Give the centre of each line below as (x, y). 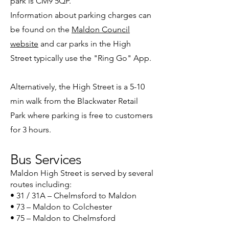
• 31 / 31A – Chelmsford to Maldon (73, 196)
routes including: (41, 184)
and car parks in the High (85, 44)
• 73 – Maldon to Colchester (61, 207)
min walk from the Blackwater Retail (74, 101)
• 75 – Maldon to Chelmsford (63, 218)
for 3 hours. (33, 130)
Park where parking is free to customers (82, 115)
